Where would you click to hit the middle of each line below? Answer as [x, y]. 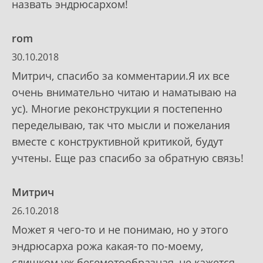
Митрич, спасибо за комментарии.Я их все [121, 75]
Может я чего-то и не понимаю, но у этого [120, 229]
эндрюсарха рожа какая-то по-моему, [107, 246]
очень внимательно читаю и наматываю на [124, 92]
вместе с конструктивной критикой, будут [117, 141]
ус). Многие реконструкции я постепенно [117, 108]
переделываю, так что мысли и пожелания [121, 125]
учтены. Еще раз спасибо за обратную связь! [128, 158]
